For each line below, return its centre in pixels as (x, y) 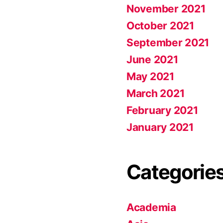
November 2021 (166, 9)
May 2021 (150, 76)
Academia (151, 207)
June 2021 (152, 59)
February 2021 (162, 110)
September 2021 (168, 43)
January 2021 (160, 127)
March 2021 (156, 93)
